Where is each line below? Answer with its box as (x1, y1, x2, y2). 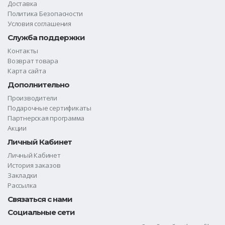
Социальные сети (8, 207, 75, 217)
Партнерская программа (8, 113, 85, 123)
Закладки (8, 170, 38, 180)
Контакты (8, 46, 39, 55)
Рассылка (8, 180, 37, 190)
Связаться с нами (8, 194, 72, 204)
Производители (8, 93, 57, 102)
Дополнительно (8, 79, 69, 89)
